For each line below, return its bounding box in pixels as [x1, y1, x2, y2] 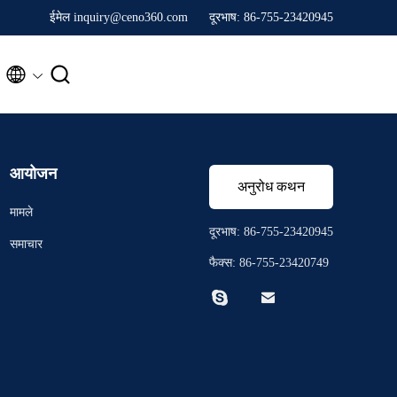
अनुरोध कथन [237, 179, 305, 194]
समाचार [9, 237, 43, 251]
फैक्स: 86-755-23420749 [209, 256, 329, 269]
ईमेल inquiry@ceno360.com [50, 11, 188, 24]
